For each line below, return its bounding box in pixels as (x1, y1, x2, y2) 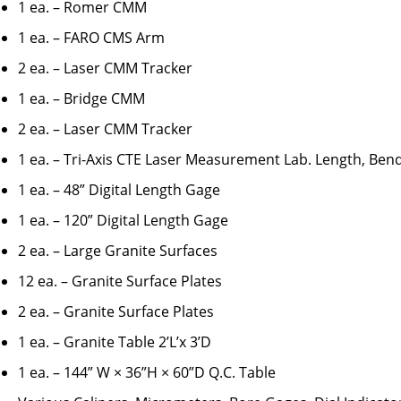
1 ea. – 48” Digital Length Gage (18, 180, 220, 200)
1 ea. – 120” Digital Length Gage (18, 210, 228, 231)
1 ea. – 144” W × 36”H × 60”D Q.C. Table (18, 363, 276, 383)
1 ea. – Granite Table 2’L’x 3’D (18, 332, 211, 353)
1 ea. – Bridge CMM (18, 89, 145, 109)
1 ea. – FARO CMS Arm (18, 28, 165, 48)
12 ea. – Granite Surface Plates (18, 271, 222, 292)
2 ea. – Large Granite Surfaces (18, 241, 218, 261)
